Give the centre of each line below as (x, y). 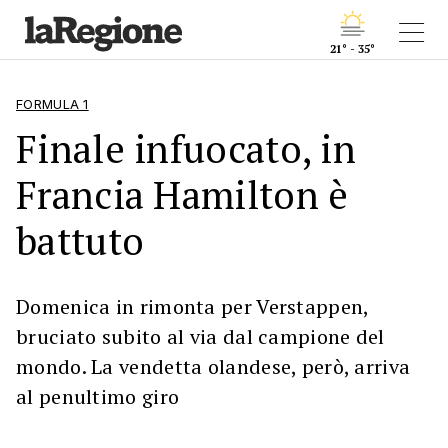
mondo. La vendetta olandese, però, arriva (213, 366)
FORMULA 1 (52, 104)
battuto (80, 240)
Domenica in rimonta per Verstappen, (192, 306)
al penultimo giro (98, 396)
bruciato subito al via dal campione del (200, 336)
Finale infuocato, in (186, 148)
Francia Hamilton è (182, 194)
